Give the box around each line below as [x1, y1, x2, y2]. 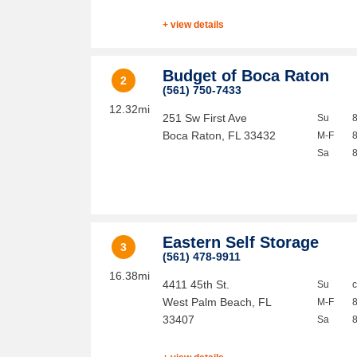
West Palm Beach [163, 296, 253, 308]
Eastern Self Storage [163, 233, 320, 251]
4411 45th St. [163, 278, 230, 291]
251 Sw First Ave [163, 112, 248, 124]
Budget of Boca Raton [163, 67, 330, 84]
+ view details [163, 19, 225, 30]
